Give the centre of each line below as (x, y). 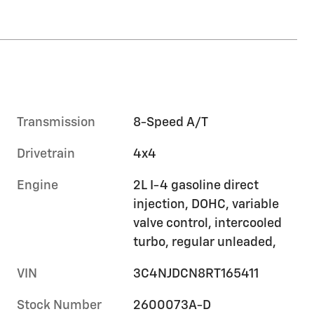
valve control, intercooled (208, 223)
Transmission (56, 122)
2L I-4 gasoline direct (196, 185)
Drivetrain (46, 154)
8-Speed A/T (171, 122)
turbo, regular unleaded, (205, 242)
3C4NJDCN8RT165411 (196, 274)
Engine (37, 185)
